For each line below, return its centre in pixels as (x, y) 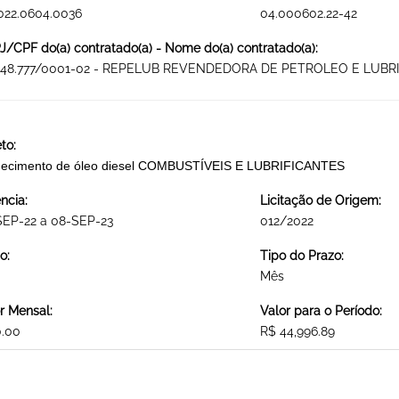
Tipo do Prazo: (301, 256)
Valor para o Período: (321, 311)
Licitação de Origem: (320, 201)
